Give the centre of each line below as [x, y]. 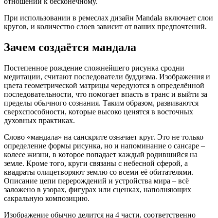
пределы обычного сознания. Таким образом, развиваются [101, 103]
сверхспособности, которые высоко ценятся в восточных [99, 112]
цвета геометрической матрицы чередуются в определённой [104, 86]
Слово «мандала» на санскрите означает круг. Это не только [104, 137]
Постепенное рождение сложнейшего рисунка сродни [94, 68]
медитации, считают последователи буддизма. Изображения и [107, 77]
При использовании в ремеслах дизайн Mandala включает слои [109, 18]
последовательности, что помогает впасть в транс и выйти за [106, 94]
